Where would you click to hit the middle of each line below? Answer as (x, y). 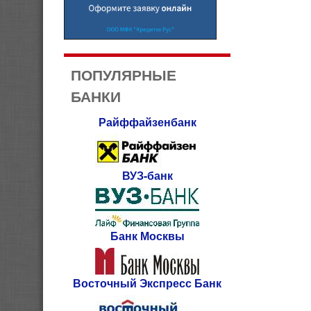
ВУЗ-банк (147, 175)
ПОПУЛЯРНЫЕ (124, 74)
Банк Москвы (147, 236)
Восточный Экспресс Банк (147, 283)
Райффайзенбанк (147, 122)
